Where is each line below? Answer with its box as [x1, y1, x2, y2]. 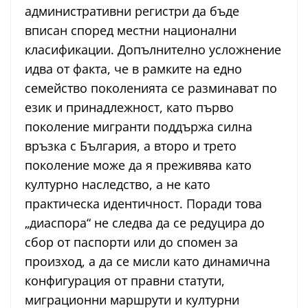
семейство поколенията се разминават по [25, 80, 277, 97]
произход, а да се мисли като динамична [25, 253, 270, 270]
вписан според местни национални [25, 22, 236, 39]
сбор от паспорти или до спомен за [25, 234, 238, 251]
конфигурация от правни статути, [25, 272, 225, 289]
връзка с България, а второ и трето [25, 137, 236, 155]
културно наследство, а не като [25, 176, 210, 193]
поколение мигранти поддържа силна [25, 118, 252, 135]
